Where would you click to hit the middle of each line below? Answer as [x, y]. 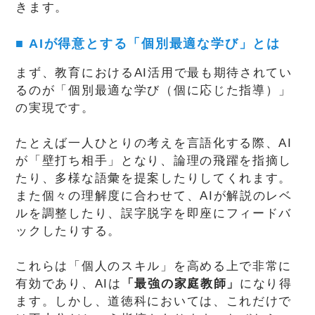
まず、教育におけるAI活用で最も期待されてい [154, 72]
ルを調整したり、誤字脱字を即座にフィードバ [154, 213]
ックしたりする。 [69, 231]
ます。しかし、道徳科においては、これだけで [154, 301]
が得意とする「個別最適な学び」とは [162, 43]
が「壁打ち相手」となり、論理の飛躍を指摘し [154, 160]
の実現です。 [55, 108]
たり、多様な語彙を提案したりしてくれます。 [154, 178]
